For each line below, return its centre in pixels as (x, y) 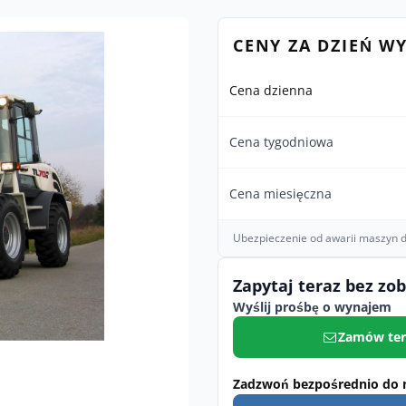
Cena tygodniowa (281, 142)
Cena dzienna (271, 90)
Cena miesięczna (280, 193)
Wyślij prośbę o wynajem (312, 307)
